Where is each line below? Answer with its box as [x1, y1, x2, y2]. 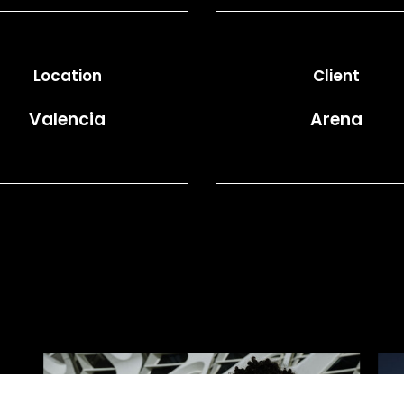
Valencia [29, 106, 106, 132]
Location [32, 64, 102, 87]
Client [313, 64, 361, 87]
